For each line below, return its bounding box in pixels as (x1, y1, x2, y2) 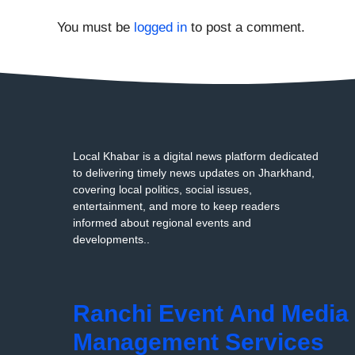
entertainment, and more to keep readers (73, 199, 280, 212)
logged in (134, 19, 187, 35)
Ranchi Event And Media (73, 300, 349, 327)
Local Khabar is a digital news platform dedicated (73, 149, 319, 162)
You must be (57, 19, 134, 35)
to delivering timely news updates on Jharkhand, (73, 166, 315, 179)
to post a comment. (187, 19, 305, 35)
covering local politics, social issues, (73, 182, 252, 196)
